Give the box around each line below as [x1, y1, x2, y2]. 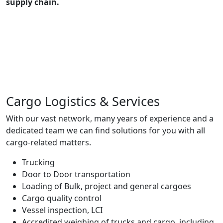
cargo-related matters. [6, 137, 91, 148]
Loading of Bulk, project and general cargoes [22, 181, 191, 192]
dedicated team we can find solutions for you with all [6, 125, 205, 136]
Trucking [22, 157, 55, 168]
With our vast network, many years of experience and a [6, 113, 214, 124]
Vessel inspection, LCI [22, 205, 103, 216]
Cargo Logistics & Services [6, 93, 160, 110]
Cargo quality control [22, 193, 102, 204]
